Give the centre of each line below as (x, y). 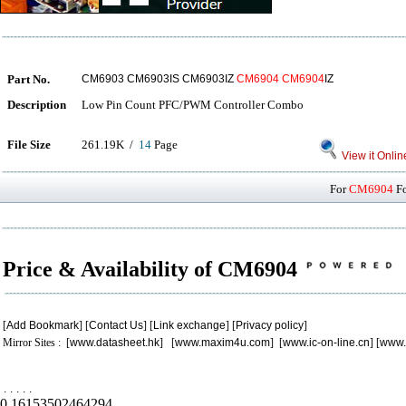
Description (37, 105)
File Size (29, 145)
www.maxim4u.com (222, 343)
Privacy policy (270, 325)
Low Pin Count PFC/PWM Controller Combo (193, 105)
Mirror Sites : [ (36, 343)
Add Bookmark (43, 325)
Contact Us (116, 325)
